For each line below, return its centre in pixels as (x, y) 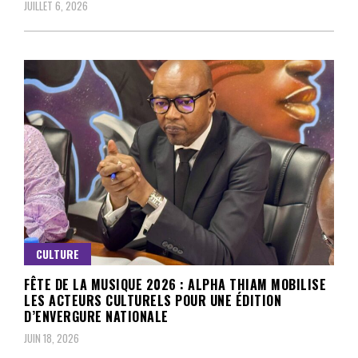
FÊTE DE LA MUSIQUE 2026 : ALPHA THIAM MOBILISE (175, 285)
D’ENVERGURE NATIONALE (96, 317)
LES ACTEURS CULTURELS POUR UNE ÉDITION (153, 301)
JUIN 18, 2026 (52, 338)
